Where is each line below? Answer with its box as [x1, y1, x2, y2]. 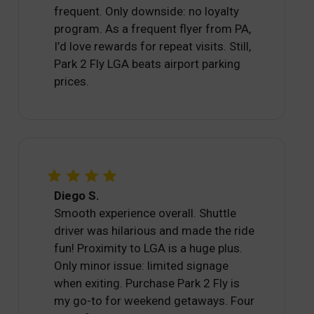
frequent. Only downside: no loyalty [54, 4, 240, 19]
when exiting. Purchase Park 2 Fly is [54, 276, 240, 291]
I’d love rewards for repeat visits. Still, [54, 39, 252, 54]
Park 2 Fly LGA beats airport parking [54, 57, 241, 71]
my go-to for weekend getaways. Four [54, 294, 255, 308]
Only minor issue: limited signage [54, 259, 229, 273]
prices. [54, 74, 90, 89]
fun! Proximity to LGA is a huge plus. [54, 241, 243, 256]
